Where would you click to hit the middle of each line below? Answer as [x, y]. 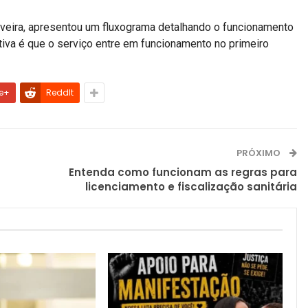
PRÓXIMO [260, 153]
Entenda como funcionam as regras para [183, 173]
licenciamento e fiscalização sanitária [191, 187]
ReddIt [60, 93]
